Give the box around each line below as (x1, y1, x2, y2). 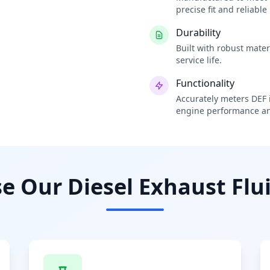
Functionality (176, 77, 234, 90)
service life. (176, 54, 222, 66)
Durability (176, 26, 221, 39)
